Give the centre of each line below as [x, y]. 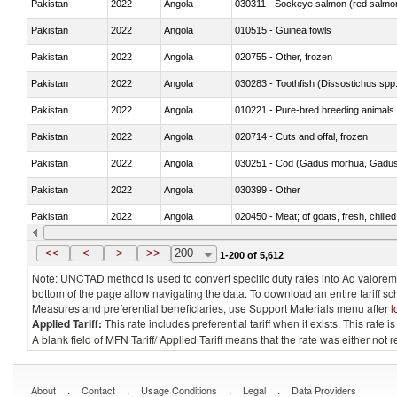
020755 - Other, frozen [284, 56]
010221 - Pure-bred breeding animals [315, 109]
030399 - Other [268, 189]
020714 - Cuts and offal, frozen [301, 136]
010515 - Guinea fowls [283, 30]
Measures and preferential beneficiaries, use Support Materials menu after [211, 308]
